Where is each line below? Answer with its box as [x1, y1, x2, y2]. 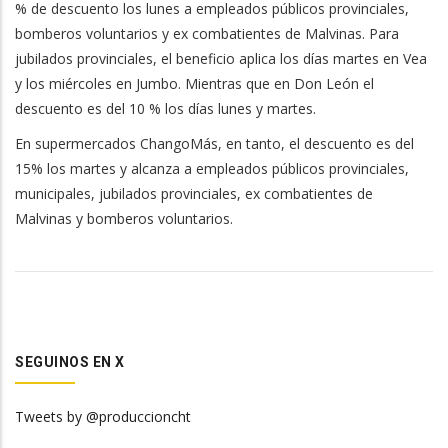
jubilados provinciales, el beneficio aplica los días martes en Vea [15, 48, 427, 68]
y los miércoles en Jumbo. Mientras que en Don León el [15, 73, 374, 93]
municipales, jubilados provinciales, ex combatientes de [15, 183, 373, 203]
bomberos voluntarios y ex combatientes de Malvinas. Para [15, 23, 399, 43]
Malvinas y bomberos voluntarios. [15, 208, 233, 228]
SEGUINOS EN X [15, 353, 125, 370]
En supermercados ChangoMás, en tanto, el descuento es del [15, 133, 414, 153]
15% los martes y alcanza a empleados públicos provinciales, [15, 158, 409, 178]
